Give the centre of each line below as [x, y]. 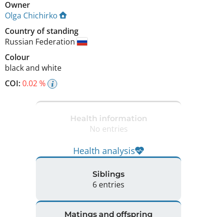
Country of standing [42, 31]
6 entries [108, 184]
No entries [108, 129]
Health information [108, 118]
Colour [17, 57]
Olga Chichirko [31, 16]
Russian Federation [41, 42]
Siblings [108, 174]
